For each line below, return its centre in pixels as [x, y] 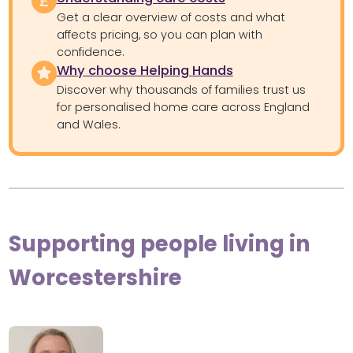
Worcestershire [95, 277]
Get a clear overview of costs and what [171, 17]
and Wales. [88, 124]
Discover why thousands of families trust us [181, 89]
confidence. [90, 52]
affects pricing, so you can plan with [159, 34]
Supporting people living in [159, 243]
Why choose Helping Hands [145, 70]
